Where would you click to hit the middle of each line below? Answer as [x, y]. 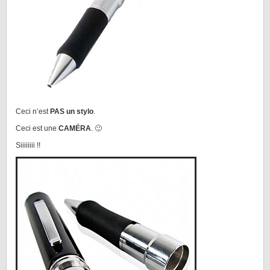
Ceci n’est [33, 111]
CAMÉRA [74, 128]
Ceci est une [36, 128]
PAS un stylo [72, 111]
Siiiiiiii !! [28, 145]
